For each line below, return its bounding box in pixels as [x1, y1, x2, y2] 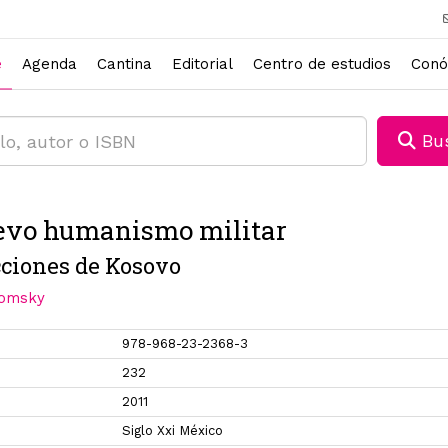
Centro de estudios [253, 54, 391, 73]
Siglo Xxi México [122, 423, 224, 438]
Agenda [22, 54, 77, 73]
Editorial [172, 54, 233, 73]
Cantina [97, 54, 152, 73]
